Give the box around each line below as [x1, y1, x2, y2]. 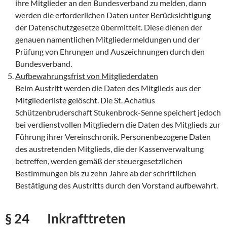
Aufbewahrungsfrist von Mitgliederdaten [15, 71, 158, 81]
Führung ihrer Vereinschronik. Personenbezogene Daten [15, 132, 211, 142]
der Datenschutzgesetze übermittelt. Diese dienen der [15, 22, 202, 32]
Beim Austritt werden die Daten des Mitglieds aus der [15, 83, 201, 93]
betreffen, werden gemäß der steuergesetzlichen [15, 156, 182, 166]
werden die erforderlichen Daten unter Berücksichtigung [15, 10, 211, 20]
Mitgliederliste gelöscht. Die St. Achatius [15, 95, 155, 105]
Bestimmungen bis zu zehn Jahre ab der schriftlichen [15, 168, 196, 178]
